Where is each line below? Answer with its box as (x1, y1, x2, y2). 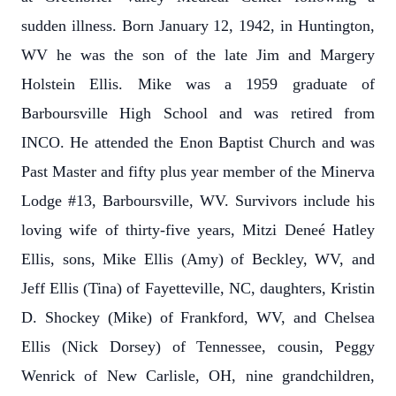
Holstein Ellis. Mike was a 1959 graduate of (21, 75, 375, 93)
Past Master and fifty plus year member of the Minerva (21, 163, 375, 180)
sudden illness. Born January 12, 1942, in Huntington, (21, 17, 375, 34)
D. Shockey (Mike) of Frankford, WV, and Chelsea (21, 308, 375, 326)
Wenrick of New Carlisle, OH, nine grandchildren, (21, 367, 375, 385)
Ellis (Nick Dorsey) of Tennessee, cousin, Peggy (21, 338, 375, 355)
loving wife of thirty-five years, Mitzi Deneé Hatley (21, 221, 375, 239)
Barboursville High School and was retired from (21, 104, 375, 122)
